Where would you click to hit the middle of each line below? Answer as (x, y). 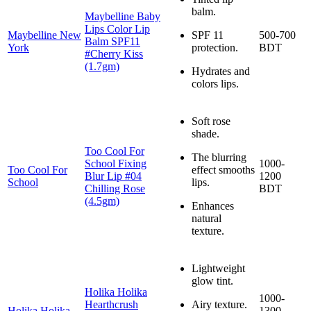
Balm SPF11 (112, 41)
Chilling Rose (115, 188)
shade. (205, 133)
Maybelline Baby (123, 16)
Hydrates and (221, 71)
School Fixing (116, 163)
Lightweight (218, 268)
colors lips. (215, 83)
